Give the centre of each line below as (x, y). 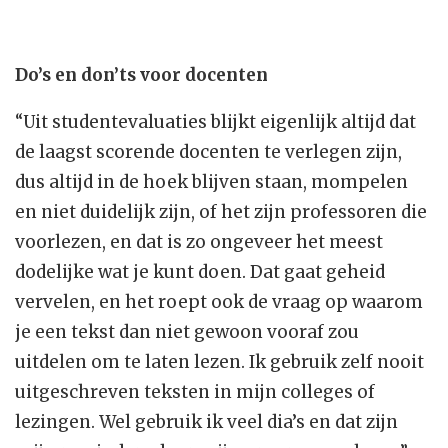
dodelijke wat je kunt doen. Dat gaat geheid (200, 272)
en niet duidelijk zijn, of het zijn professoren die (221, 212)
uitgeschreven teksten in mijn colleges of (195, 392)
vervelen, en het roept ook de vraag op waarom (219, 302)
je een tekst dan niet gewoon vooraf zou (187, 332)
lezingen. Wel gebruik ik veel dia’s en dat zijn (206, 422)
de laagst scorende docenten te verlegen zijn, (208, 152)
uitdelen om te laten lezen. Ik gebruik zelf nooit (219, 362)
